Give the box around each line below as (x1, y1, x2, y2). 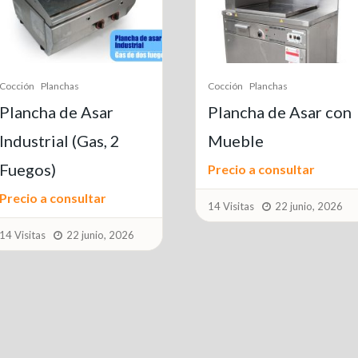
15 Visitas (208, 228, 254, 241)
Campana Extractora (208, 159, 353, 179)
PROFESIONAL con (208, 130, 349, 150)
